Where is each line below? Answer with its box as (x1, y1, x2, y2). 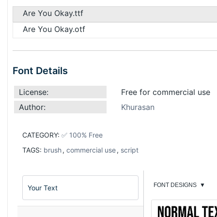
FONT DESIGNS (154, 181, 197, 188)
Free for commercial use (121, 87, 211, 97)
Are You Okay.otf (23, 24, 85, 34)
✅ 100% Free (62, 130, 103, 139)
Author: (19, 102, 46, 112)
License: (19, 87, 48, 97)
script (121, 145, 139, 154)
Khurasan (121, 102, 155, 112)
